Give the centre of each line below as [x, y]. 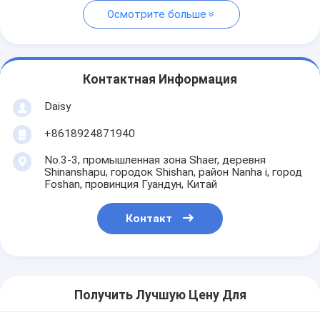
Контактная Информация [160, 80]
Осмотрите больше [157, 15]
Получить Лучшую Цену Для [160, 295]
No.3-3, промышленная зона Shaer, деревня [155, 160]
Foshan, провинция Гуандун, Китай [130, 184]
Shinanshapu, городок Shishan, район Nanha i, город [173, 172]
